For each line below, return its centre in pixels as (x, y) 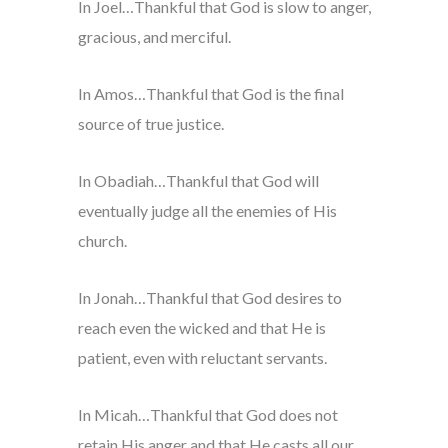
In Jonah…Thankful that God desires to (209, 298)
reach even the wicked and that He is (201, 328)
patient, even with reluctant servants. (202, 358)
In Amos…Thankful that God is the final (210, 94)
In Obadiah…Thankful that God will (198, 181)
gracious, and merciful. (154, 37)
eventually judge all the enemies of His (207, 211)
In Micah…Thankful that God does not (207, 415)
